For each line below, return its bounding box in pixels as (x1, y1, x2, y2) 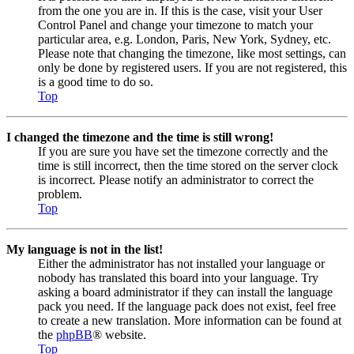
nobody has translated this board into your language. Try (38, 270, 318, 284)
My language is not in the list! (6, 242, 163, 256)
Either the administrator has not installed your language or (38, 256, 325, 270)
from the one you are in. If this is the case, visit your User (38, 3, 322, 17)
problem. (38, 186, 82, 201)
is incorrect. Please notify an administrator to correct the (38, 172, 314, 186)
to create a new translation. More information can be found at (38, 313, 341, 327)
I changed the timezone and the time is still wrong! (6, 130, 273, 144)
